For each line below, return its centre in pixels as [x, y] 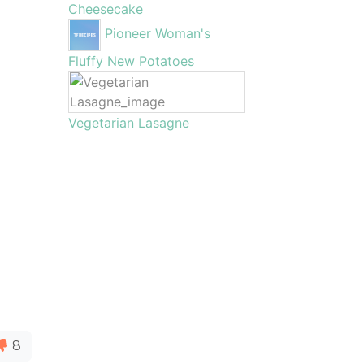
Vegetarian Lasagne [128, 123]
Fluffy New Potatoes [131, 61]
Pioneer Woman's [157, 34]
